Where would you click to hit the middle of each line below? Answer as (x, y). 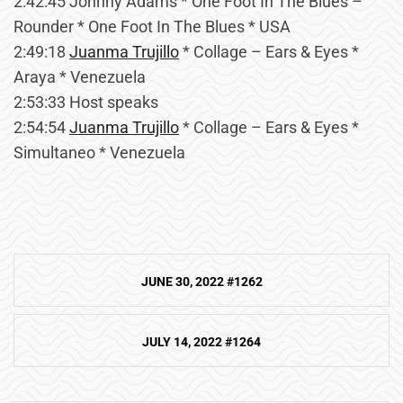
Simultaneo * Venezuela (99, 152)
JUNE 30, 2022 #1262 (201, 281)
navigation (63, 300)
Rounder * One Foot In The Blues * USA (152, 27)
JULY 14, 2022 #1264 (201, 341)
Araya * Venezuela (80, 77)
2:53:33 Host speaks (86, 102)
